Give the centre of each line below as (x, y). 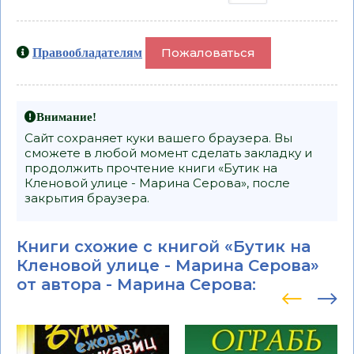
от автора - (67, 284)
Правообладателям (87, 52)
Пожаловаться (208, 52)
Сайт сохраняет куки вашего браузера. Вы (158, 137)
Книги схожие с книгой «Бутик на (164, 246)
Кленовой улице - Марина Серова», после (157, 183)
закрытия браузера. (87, 198)
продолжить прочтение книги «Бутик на (151, 168)
